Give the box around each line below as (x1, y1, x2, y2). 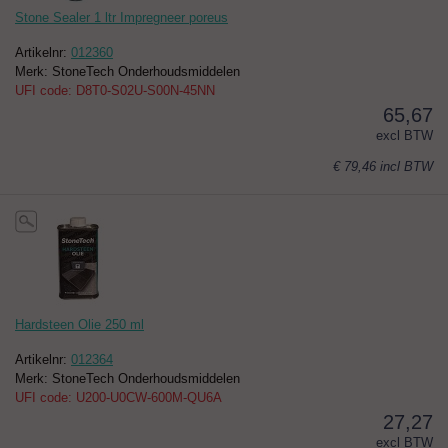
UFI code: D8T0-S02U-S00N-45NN (15, 83, 215, 99)
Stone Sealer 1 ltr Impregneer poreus (15, 10, 228, 26)
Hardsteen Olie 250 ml (15, 317, 144, 333)
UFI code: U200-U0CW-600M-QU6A (15, 390, 222, 406)
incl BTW (380, 159, 433, 175)
